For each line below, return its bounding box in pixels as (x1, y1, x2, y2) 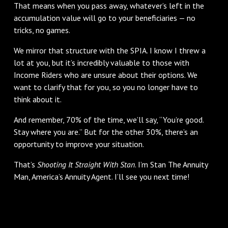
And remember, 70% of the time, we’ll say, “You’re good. (13, 114, 204, 125)
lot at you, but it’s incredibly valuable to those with (13, 57, 189, 68)
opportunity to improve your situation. (13, 138, 144, 149)
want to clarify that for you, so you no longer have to (13, 81, 198, 92)
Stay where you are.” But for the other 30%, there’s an (13, 126, 198, 137)
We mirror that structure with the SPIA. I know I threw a (13, 45, 206, 55)
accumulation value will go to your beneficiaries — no (13, 12, 195, 23)
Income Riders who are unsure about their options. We (13, 69, 197, 80)
